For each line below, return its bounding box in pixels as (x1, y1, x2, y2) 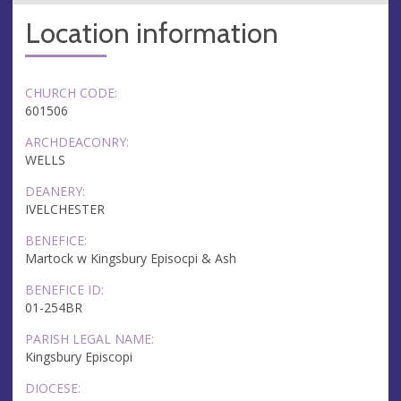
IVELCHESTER (25, 200, 105, 218)
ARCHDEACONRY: (25, 132, 129, 150)
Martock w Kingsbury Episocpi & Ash (25, 250, 236, 268)
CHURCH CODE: (25, 83, 117, 101)
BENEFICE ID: (25, 280, 104, 298)
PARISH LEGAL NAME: (25, 329, 154, 347)
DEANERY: (25, 182, 85, 200)
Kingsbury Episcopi (25, 348, 132, 366)
